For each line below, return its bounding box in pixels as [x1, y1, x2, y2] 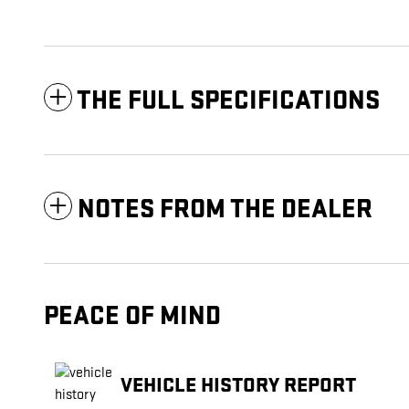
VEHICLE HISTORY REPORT [121, 372, 356, 398]
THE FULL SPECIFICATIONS [77, 85, 380, 118]
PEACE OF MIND [44, 300, 221, 333]
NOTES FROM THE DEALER [78, 194, 372, 226]
